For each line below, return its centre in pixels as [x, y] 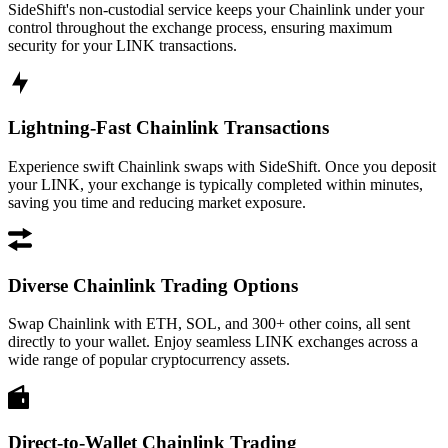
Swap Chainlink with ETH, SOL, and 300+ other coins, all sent [209, 324]
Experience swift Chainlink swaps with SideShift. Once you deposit [222, 166]
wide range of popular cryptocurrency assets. [149, 360]
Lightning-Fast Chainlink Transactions [168, 128]
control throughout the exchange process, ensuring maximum [200, 27]
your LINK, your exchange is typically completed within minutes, [215, 184]
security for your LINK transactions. [122, 45]
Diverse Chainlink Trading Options [153, 285]
